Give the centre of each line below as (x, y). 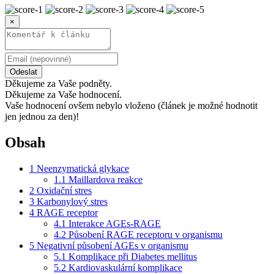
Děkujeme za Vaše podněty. (58, 83)
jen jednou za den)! (42, 116)
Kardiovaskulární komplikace (125, 267)
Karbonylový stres (72, 201)
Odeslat (24, 72)
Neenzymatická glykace (83, 168)
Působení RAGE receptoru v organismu (146, 234)
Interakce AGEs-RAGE (115, 223)
